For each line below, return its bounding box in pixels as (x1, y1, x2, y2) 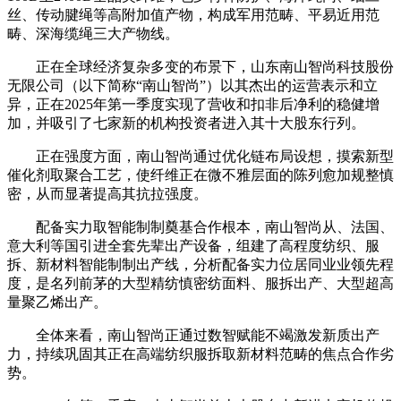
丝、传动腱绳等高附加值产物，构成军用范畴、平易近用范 (7, 7, 380, 22)
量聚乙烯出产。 (7, 294, 107, 310)
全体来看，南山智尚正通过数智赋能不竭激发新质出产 (7, 328, 380, 343)
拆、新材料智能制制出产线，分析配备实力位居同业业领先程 (7, 257, 394, 272)
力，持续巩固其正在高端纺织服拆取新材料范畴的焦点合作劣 (7, 346, 394, 362)
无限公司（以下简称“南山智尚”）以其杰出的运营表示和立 (7, 78, 378, 93)
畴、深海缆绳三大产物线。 (7, 26, 179, 41)
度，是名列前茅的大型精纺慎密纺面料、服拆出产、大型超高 (7, 276, 394, 291)
